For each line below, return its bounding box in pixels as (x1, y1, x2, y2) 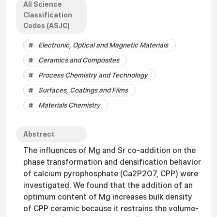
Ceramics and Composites (38, 56, 119, 64)
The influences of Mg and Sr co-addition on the (23, 146, 196, 155)
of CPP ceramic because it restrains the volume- (23, 204, 199, 213)
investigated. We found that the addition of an (23, 181, 193, 190)
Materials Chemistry (38, 101, 100, 109)
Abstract (23, 130, 55, 138)
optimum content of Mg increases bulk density (23, 192, 192, 201)
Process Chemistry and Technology (38, 71, 148, 79)
